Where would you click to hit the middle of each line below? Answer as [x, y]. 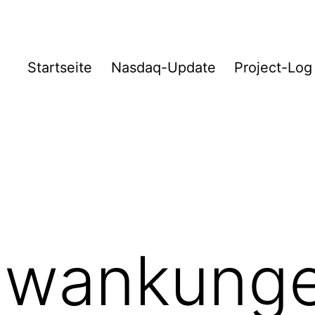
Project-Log [274, 68]
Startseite [60, 68]
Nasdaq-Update [163, 68]
